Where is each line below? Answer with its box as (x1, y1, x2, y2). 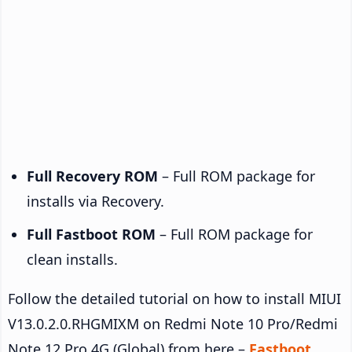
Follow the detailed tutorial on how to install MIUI (8, 288, 341, 308)
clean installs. (27, 249, 118, 269)
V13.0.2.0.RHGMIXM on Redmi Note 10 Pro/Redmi (8, 313, 338, 333)
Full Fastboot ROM (27, 224, 156, 244)
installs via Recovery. (27, 191, 164, 211)
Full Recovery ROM (27, 166, 158, 185)
